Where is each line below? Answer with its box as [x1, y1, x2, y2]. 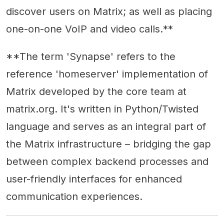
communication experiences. [6, 190, 142, 202]
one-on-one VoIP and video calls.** [6, 23, 173, 35]
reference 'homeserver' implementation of [6, 68, 208, 80]
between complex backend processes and [6, 155, 208, 167]
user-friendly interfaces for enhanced [6, 173, 182, 185]
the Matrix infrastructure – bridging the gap [6, 138, 211, 150]
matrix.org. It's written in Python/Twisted [6, 103, 198, 115]
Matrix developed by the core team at [6, 85, 186, 97]
